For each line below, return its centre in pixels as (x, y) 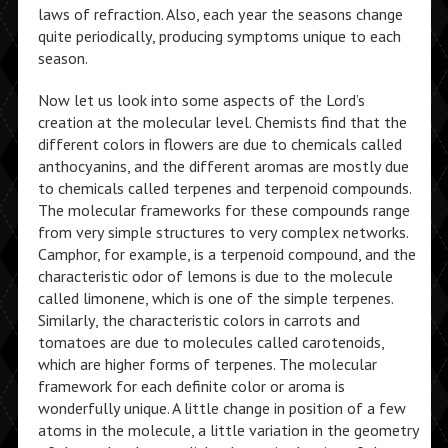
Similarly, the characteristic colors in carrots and (198, 320)
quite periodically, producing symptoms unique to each (219, 36)
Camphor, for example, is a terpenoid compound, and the (226, 254)
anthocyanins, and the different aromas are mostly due (223, 166)
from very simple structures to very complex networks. (222, 232)
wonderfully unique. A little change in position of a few (221, 408)
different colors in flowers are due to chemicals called (219, 144)
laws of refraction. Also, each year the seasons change (220, 14)
